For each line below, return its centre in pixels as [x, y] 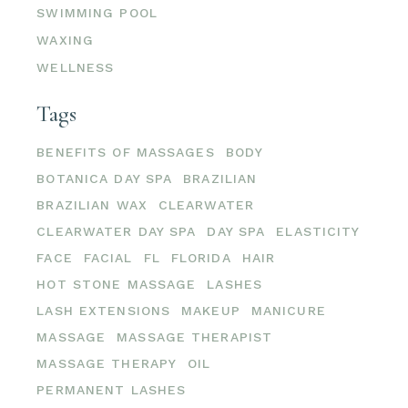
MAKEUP [211, 310]
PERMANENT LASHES [112, 389]
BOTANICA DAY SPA [105, 178]
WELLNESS [76, 67]
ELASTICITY [318, 231]
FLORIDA [201, 257]
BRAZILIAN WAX [92, 204]
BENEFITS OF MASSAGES [126, 152]
